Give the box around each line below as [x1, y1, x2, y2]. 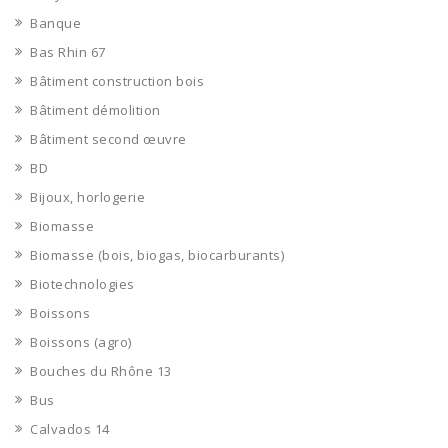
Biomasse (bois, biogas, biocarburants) [30, 246, 284, 264]
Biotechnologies [30, 275, 135, 293]
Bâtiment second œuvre [30, 130, 187, 148]
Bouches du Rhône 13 [30, 362, 172, 380]
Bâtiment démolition [30, 101, 161, 119]
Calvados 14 [30, 420, 110, 438]
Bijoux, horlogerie [30, 188, 145, 206]
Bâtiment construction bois [30, 72, 204, 90]
